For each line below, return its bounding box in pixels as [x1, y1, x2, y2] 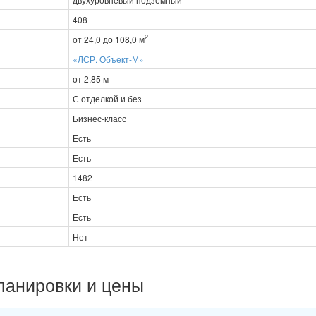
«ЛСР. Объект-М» [73, 52, 144, 65]
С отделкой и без [73, 92, 142, 104]
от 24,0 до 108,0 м [73, 32, 145, 45]
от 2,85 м [73, 72, 109, 85]
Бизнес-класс [73, 111, 126, 124]
